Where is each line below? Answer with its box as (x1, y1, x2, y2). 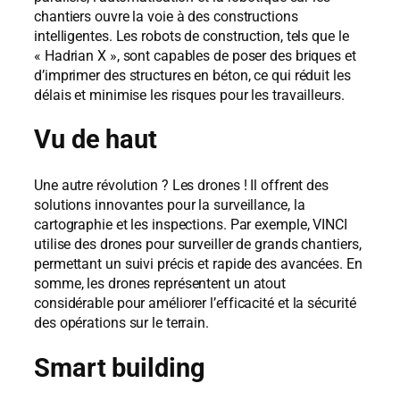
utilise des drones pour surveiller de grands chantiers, (34, 236, 362, 254)
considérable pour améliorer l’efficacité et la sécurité (34, 295, 356, 312)
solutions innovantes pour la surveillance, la (34, 196, 305, 214)
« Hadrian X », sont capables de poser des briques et (34, 46, 356, 64)
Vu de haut (34, 125, 157, 155)
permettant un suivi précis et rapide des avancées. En (34, 255, 362, 273)
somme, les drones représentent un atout (34, 275, 287, 293)
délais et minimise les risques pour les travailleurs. (34, 86, 345, 104)
